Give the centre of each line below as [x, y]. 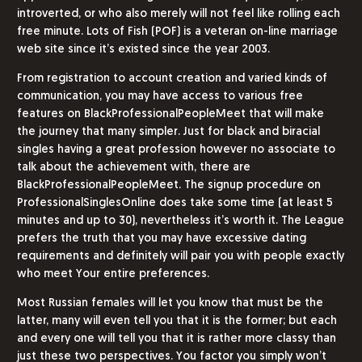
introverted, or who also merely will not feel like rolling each [179, 14]
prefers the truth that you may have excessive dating [162, 238]
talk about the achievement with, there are [134, 167]
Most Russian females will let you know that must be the [170, 303]
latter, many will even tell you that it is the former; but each [177, 321]
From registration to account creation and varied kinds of [172, 78]
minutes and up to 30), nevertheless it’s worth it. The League [181, 221]
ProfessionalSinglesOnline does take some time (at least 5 [175, 203]
